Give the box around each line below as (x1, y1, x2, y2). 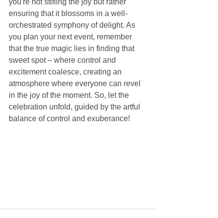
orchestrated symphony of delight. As (9, 21, 137, 29)
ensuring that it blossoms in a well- (9, 9, 127, 18)
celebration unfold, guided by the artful (9, 103, 142, 111)
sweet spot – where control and (9, 56, 118, 64)
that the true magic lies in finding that (9, 44, 136, 53)
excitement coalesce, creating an (9, 68, 124, 76)
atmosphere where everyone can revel (9, 79, 143, 88)
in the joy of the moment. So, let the (9, 91, 131, 99)
